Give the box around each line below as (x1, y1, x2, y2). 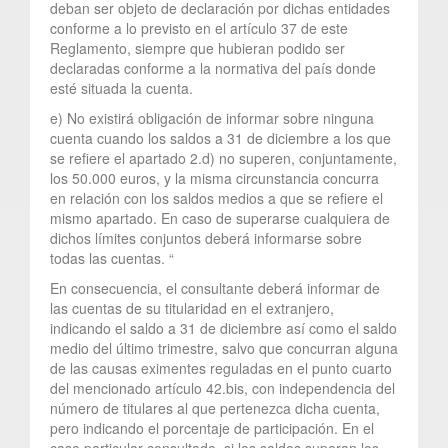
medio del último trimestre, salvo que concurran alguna (50, 337, 398, 358)
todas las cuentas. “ (50, 247, 174, 268)
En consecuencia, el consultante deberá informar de (50, 277, 380, 298)
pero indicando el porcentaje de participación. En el (50, 417, 374, 438)
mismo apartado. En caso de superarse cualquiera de (50, 207, 390, 228)
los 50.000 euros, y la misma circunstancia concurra (50, 167, 379, 188)
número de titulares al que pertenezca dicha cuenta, (50, 397, 380, 418)
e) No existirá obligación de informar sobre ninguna (50, 107, 374, 128)
